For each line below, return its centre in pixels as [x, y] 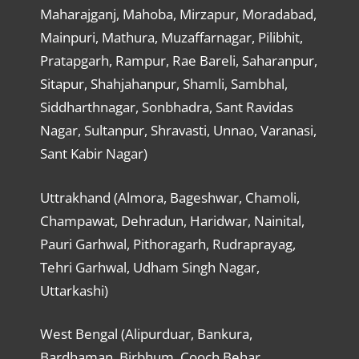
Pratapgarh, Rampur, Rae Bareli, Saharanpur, [178, 61]
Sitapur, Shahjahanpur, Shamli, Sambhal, [163, 84]
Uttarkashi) [74, 290]
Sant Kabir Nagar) [93, 154]
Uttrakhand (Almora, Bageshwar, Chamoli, [169, 197]
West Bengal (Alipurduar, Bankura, [146, 334]
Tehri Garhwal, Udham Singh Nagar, [149, 267]
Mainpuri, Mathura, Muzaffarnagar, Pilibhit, [171, 38]
